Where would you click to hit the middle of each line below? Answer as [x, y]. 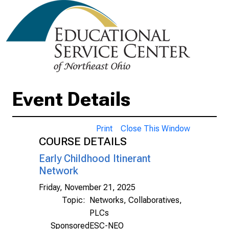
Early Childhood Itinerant [95, 158]
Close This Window [155, 129]
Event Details [71, 99]
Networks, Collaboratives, [136, 200]
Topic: [76, 200]
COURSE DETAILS [83, 141]
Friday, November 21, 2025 [87, 187]
